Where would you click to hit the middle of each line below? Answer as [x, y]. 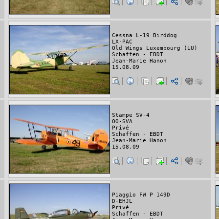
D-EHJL [122, 201]
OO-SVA [122, 122]
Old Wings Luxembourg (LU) [155, 48]
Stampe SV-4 [131, 115]
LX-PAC [122, 42]
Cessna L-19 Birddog [144, 36]
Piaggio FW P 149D [141, 195]
